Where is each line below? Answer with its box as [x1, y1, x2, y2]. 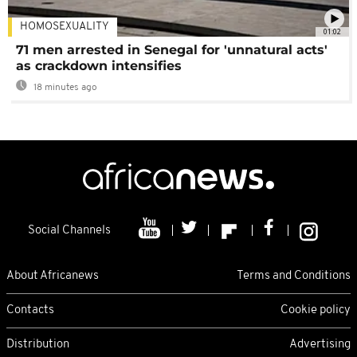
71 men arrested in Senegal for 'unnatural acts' [16, 42, 328, 58]
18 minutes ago [31, 83, 97, 93]
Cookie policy [280, 304, 351, 316]
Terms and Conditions [237, 269, 351, 282]
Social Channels [28, 225, 111, 237]
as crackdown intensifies [16, 58, 182, 74]
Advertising [289, 338, 351, 351]
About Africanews [6, 269, 99, 282]
